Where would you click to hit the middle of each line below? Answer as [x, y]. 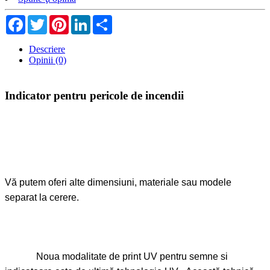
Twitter [61, 20]
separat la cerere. [46, 197]
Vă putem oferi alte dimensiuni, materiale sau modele [118, 182]
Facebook [44, 20]
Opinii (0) [48, 60]
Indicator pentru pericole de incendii [94, 95]
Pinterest [85, 20]
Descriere [47, 49]
